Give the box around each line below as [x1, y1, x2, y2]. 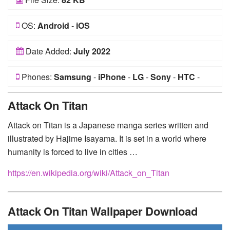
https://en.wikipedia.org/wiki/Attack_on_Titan [8, 167, 169, 179]
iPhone [98, 71, 126, 83]
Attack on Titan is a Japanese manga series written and [8, 119, 208, 131]
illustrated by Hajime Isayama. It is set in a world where [8, 132, 206, 144]
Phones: [20, 71, 54, 83]
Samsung [54, 71, 91, 83]
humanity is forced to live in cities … [8, 146, 138, 158]
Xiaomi [51, 91, 78, 103]
